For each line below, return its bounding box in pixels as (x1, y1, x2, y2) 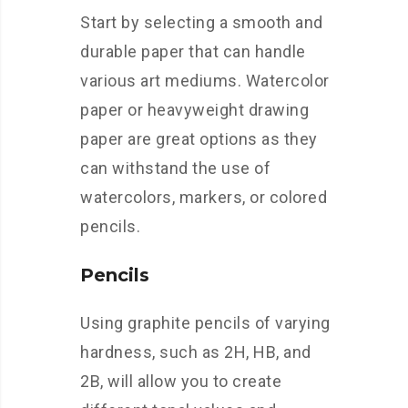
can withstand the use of (80, 158, 270, 178)
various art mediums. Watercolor (80, 71, 330, 91)
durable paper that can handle (80, 42, 306, 62)
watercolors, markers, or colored (80, 188, 327, 208)
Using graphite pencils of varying (80, 313, 331, 333)
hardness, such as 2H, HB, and (80, 342, 311, 362)
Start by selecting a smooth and (80, 13, 323, 33)
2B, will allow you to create (80, 372, 281, 392)
